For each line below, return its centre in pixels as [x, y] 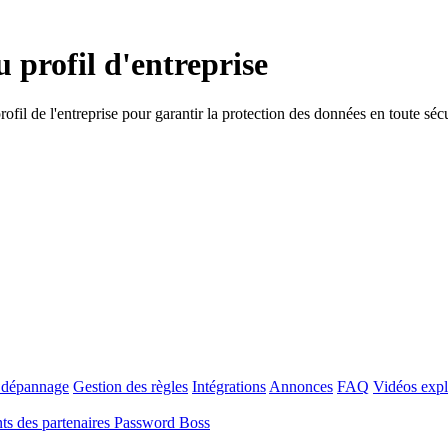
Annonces [301, 386]
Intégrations [229, 386]
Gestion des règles [130, 386]
